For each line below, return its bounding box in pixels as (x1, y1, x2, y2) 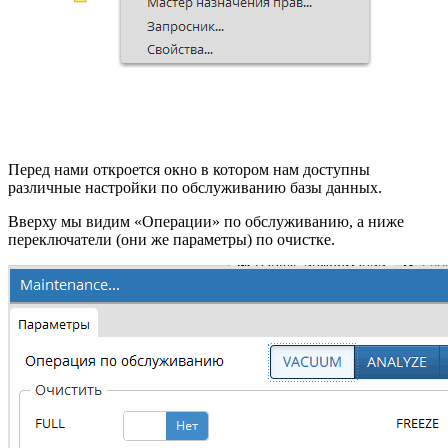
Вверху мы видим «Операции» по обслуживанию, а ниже (8, 212, 404, 230)
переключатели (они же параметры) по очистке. (8, 230, 347, 248)
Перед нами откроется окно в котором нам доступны (8, 160, 370, 178)
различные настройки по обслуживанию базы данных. (8, 178, 382, 196)
